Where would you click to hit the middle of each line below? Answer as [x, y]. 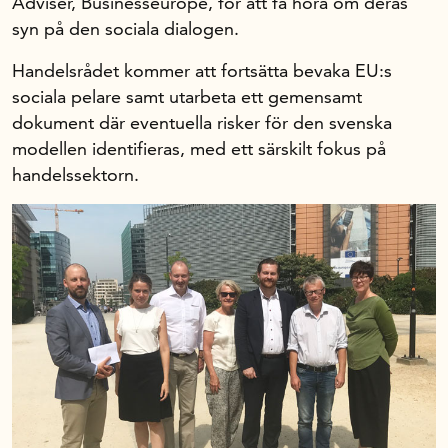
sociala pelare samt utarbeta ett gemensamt [187, 96]
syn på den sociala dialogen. [125, 28]
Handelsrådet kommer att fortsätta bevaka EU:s [202, 70]
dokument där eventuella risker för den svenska [202, 122]
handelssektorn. [75, 174]
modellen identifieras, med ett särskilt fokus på [199, 148]
